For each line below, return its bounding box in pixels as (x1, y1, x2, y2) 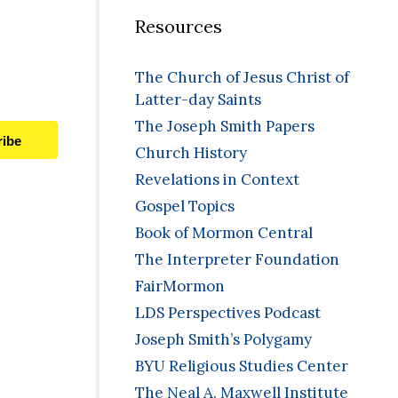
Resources (135, 15, 222, 38)
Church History (135, 143, 247, 163)
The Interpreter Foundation (135, 250, 339, 270)
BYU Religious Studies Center (135, 356, 348, 377)
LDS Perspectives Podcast (135, 303, 321, 323)
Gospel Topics (135, 196, 235, 217)
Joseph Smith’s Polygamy (135, 330, 312, 350)
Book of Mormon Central (135, 223, 313, 243)
